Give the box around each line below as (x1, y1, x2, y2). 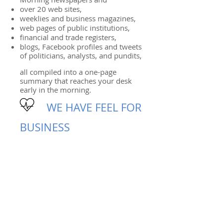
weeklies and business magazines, (20, 13, 136, 23)
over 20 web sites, (20, 4, 82, 14)
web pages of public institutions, (20, 23, 130, 33)
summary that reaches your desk (20, 76, 132, 86)
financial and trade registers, (20, 32, 116, 42)
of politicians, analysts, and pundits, (20, 51, 142, 60)
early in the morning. (20, 85, 91, 95)
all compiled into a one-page (20, 67, 116, 77)
